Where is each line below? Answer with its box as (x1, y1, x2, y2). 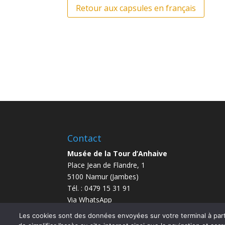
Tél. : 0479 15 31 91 (67, 183, 131, 193)
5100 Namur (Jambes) (67, 171, 139, 181)
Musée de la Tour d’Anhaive (67, 148, 168, 158)
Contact (67, 132, 102, 144)
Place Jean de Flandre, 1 (67, 160, 146, 170)
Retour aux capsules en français (76, 2, 196, 14)
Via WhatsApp (67, 194, 113, 204)
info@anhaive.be (67, 206, 122, 216)
